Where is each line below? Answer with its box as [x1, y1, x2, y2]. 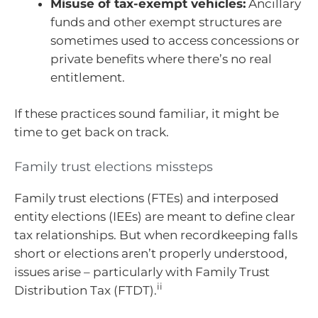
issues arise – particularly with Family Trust [14, 264, 270, 279]
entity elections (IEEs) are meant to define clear [14, 209, 295, 224]
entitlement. [50, 70, 125, 84]
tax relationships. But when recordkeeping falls [14, 227, 297, 242]
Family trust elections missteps [14, 158, 213, 175]
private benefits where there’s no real [50, 51, 272, 66]
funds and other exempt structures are [50, 14, 282, 29]
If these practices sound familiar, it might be [14, 106, 279, 121]
